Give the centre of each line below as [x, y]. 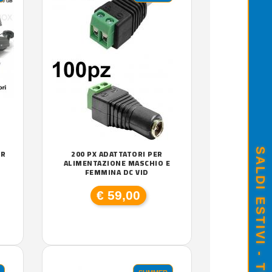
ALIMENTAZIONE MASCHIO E [117, 163]
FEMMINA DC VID [117, 172]
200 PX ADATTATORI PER [117, 154]
